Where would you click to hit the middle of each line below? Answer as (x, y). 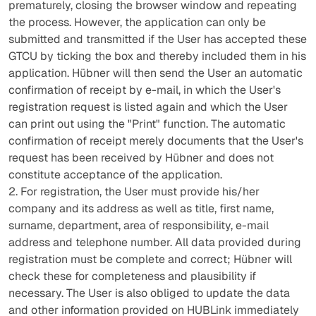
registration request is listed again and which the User (148, 107)
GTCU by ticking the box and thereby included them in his (157, 56)
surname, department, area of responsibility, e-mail (139, 225)
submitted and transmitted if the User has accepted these (158, 39)
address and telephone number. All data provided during (155, 242)
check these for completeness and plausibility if (132, 276)
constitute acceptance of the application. (115, 175)
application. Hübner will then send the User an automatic (156, 73)
